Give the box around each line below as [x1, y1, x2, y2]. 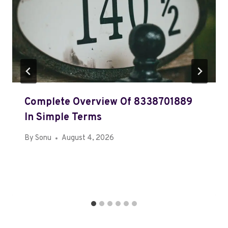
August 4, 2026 [62, 133, 115, 144]
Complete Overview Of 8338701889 [24, 96, 192, 109]
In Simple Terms [24, 111, 102, 125]
